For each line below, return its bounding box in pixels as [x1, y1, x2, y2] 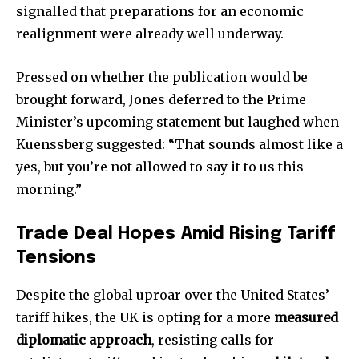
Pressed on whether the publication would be [16, 69, 308, 86]
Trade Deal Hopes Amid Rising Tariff [16, 225, 336, 244]
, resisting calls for [151, 332, 274, 349]
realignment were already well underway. [16, 26, 284, 42]
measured [274, 309, 338, 326]
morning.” [16, 181, 82, 198]
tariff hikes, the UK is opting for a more [16, 309, 274, 326]
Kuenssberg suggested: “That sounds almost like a [16, 136, 343, 153]
